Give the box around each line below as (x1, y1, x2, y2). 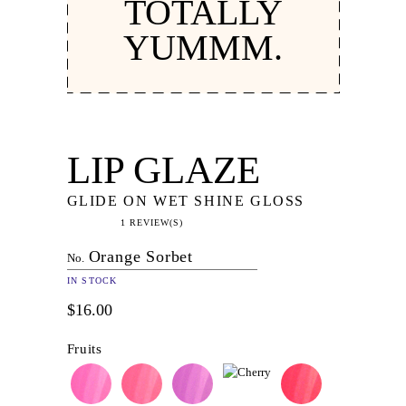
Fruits (66, 341, 102, 356)
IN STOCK (66, 275, 118, 285)
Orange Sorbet (88, 246, 193, 266)
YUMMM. (123, 27, 283, 68)
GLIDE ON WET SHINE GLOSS (66, 192, 304, 208)
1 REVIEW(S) (120, 217, 183, 227)
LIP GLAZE (66, 148, 260, 191)
